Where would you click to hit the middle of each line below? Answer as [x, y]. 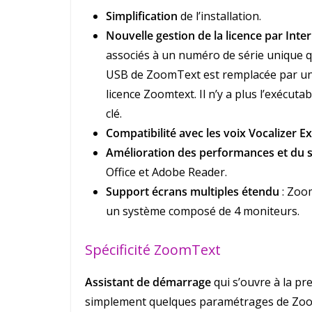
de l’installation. [219, 16]
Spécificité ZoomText [153, 250]
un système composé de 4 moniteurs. [203, 211]
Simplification [142, 16]
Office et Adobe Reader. [166, 172]
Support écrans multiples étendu [193, 192]
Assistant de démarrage [148, 282]
